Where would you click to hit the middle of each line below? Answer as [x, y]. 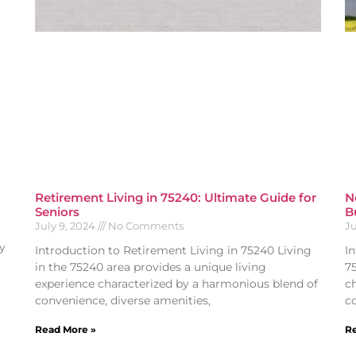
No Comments [145, 225]
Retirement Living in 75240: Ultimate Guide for [176, 197]
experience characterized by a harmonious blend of [176, 283]
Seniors [57, 211]
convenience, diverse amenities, [123, 300]
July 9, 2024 [66, 225]
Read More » [66, 329]
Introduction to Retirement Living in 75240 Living [173, 250]
